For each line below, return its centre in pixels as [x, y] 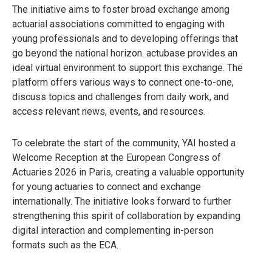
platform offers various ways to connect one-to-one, [123, 82]
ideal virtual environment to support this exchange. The [127, 67]
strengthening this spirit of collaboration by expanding [126, 216]
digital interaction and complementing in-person [113, 230]
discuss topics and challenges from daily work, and [121, 97]
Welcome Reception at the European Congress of [117, 157]
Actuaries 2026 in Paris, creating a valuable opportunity [128, 172]
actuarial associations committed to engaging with [118, 24]
